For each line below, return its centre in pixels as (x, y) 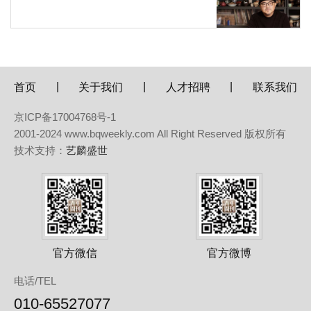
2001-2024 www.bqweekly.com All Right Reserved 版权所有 (150, 133)
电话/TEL (35, 280)
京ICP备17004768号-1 (70, 117)
